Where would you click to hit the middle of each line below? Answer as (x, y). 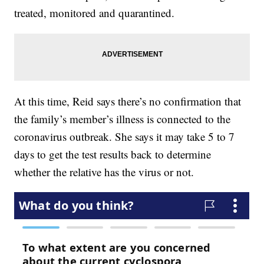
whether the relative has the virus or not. (104, 172)
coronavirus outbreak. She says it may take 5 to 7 (125, 137)
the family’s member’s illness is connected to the (123, 119)
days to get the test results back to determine (113, 154)
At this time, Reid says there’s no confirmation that (128, 101)
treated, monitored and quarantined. (95, 13)
